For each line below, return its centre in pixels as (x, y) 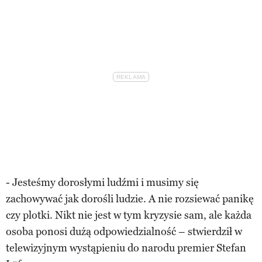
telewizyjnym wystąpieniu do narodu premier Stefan (126, 248)
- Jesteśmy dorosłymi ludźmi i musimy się (102, 182)
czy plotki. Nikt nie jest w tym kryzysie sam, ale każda (129, 215)
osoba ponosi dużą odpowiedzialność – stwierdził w (124, 231)
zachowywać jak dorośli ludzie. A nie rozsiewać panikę (130, 199)
